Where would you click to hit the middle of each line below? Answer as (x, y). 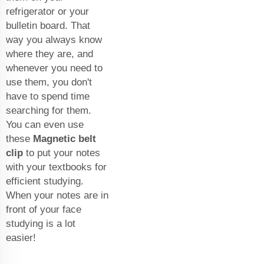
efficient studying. (45, 181)
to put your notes (62, 153)
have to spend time (48, 97)
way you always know (54, 40)
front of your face (44, 210)
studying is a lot (41, 224)
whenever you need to (54, 68)
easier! (22, 238)
